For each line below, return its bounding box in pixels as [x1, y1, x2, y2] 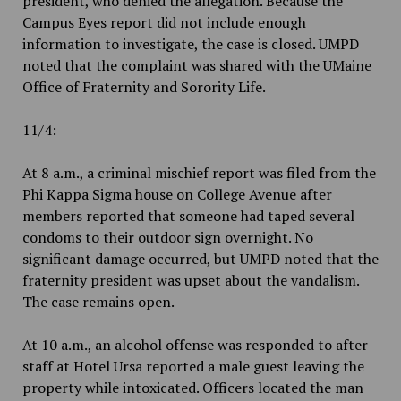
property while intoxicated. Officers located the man [21, 378, 363, 398]
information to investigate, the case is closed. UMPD [21, 34, 359, 55]
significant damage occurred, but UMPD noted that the [21, 249, 379, 269]
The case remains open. [21, 292, 175, 312]
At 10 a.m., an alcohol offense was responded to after [21, 335, 368, 355]
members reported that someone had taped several [21, 206, 354, 226]
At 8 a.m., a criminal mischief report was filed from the [21, 163, 376, 183]
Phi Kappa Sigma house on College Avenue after [21, 184, 332, 205]
